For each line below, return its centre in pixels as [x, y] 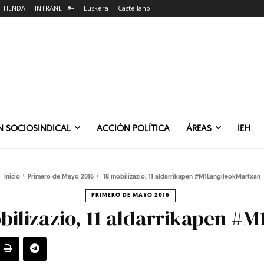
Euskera [96, 8]
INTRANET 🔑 [55, 8]
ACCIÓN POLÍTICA [133, 129]
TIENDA [14, 8]
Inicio [12, 177]
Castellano [134, 8]
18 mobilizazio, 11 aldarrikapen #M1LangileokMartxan [181, 177]
